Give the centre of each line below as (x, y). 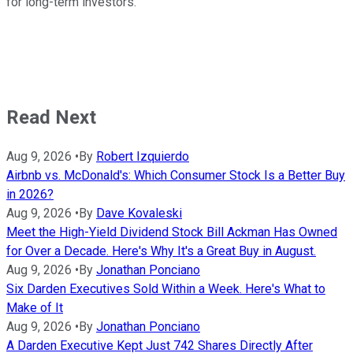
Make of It (35, 308)
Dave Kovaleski (139, 214)
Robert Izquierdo (143, 157)
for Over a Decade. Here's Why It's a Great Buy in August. (161, 251)
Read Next (51, 118)
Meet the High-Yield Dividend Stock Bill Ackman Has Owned (172, 232)
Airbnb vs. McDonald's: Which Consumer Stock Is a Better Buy (176, 176)
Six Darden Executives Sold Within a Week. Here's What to (166, 289)
